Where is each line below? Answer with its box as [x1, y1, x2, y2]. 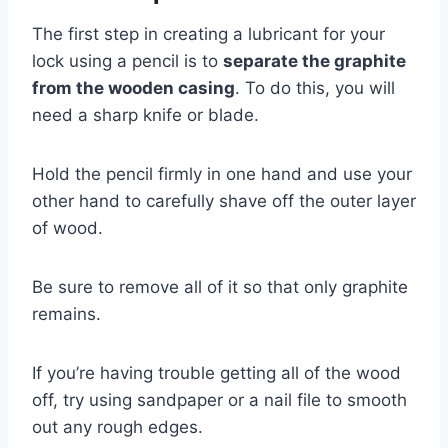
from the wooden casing [32, 77, 235, 98]
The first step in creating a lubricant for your [32, 23, 385, 44]
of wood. [32, 217, 103, 238]
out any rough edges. [32, 416, 203, 437]
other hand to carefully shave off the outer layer [32, 190, 416, 211]
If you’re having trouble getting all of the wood [32, 362, 401, 383]
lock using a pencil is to [32, 50, 223, 71]
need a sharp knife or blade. [32, 104, 259, 125]
